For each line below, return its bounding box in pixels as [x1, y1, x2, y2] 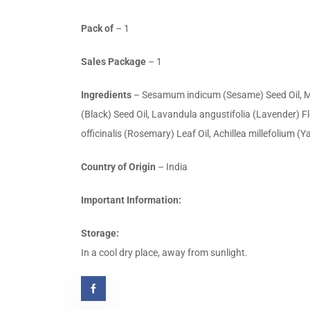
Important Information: [81, 194, 181, 206]
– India [156, 161, 188, 172]
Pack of [81, 22, 113, 34]
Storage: [81, 227, 119, 239]
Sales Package [81, 55, 146, 67]
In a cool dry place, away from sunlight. [81, 246, 248, 258]
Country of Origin [81, 161, 156, 172]
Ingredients [81, 89, 131, 100]
